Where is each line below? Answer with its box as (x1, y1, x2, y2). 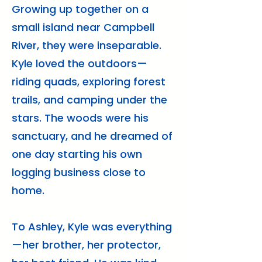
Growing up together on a (12, 2, 149, 16)
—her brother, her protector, (12, 237, 161, 252)
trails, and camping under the (12, 92, 167, 107)
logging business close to (12, 165, 146, 180)
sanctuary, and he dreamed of (12, 129, 173, 143)
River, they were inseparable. (12, 38, 161, 53)
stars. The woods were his (12, 111, 149, 125)
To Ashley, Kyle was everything (12, 219, 172, 234)
